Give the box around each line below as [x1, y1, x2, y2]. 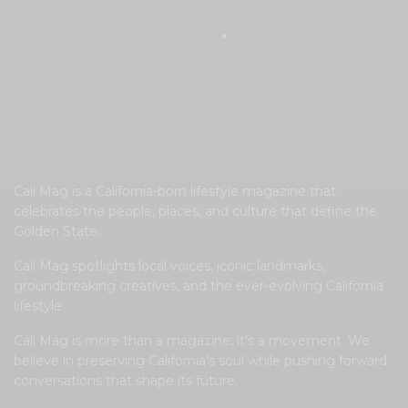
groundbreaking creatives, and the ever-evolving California [14, 278, 384, 295]
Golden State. [14, 223, 101, 240]
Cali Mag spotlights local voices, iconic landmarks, [14, 258, 326, 275]
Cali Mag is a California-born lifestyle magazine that [14, 183, 337, 200]
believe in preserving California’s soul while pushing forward [14, 352, 388, 370]
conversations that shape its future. [14, 372, 239, 390]
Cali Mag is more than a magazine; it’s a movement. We [14, 332, 371, 350]
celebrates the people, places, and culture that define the [14, 203, 378, 220]
